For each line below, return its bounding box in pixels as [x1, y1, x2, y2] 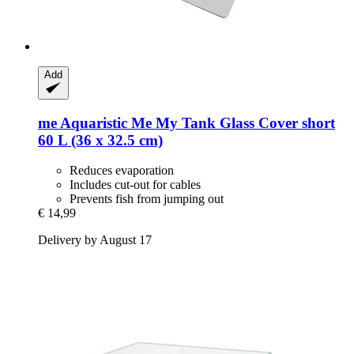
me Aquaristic [38, 114, 127, 131]
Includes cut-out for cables [70, 178, 201, 192]
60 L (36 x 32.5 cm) [38, 131, 163, 149]
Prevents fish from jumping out [70, 192, 224, 206]
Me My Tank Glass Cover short [127, 114, 335, 131]
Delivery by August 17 [38, 233, 152, 247]
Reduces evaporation [70, 164, 174, 178]
